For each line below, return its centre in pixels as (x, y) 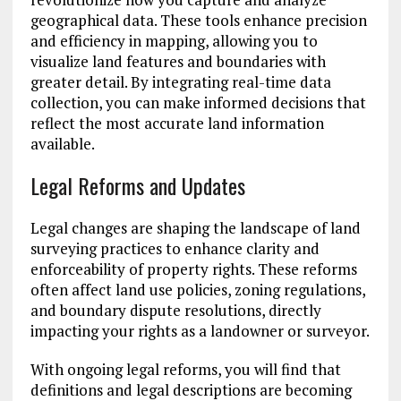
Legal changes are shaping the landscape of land (195, 228)
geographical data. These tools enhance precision (198, 21)
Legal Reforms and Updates (137, 186)
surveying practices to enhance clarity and (175, 249)
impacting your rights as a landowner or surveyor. (200, 331)
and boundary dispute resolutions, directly (175, 311)
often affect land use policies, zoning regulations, (197, 290)
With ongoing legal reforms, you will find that (185, 370)
